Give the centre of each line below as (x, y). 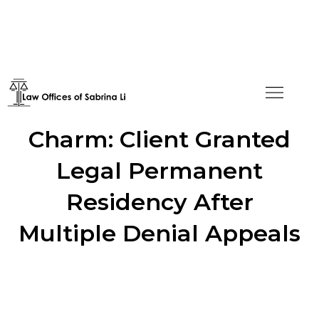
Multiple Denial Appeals (159, 233)
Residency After (159, 202)
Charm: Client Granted (159, 139)
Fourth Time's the (159, 108)
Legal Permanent (159, 171)
